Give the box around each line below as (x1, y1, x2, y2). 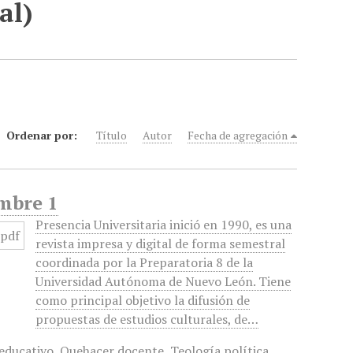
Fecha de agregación (188, 128, 288, 143)
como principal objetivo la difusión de (35, 292, 251, 309)
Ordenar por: (6, 128, 81, 143)
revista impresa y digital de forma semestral (35, 235, 286, 252)
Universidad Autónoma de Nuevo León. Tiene (35, 273, 292, 290)
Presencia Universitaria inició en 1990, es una (35, 216, 292, 233)
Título (96, 128, 128, 143)
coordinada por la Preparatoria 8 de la (35, 254, 254, 271)
